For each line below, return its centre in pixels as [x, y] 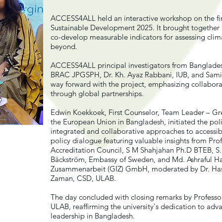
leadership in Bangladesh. [94, 216]
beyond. [65, 46]
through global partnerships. [98, 93]
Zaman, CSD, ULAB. [84, 178]
